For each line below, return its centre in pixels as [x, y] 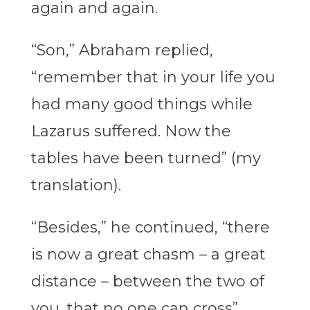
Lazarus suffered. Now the [131, 131]
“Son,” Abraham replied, [122, 51]
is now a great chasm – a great [148, 255]
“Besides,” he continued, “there [150, 228]
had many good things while [142, 104]
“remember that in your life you [153, 77]
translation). [76, 185]
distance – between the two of [147, 282]
